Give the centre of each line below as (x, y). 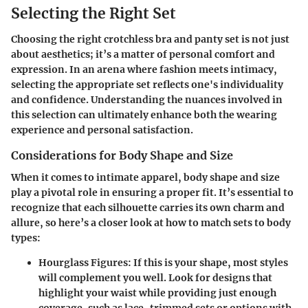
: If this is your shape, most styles (208, 263)
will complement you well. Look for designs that (155, 278)
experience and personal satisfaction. (102, 130)
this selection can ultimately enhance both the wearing (144, 115)
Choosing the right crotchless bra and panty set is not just (150, 40)
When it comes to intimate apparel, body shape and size (145, 178)
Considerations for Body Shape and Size (122, 156)
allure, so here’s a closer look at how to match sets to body (151, 223)
